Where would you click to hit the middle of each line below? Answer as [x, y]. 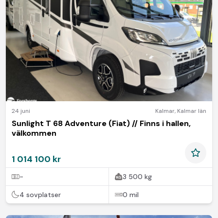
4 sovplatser [40, 194]
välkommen [34, 133]
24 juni [21, 111]
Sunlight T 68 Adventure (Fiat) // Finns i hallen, [101, 123]
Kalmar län [192, 111]
